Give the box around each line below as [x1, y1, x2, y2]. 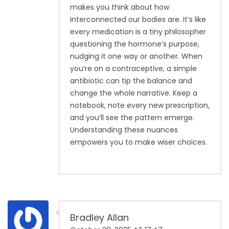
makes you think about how [70, 2, 169, 13]
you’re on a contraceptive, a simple [70, 63, 197, 74]
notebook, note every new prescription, [70, 100, 210, 111]
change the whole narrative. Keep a [70, 88, 197, 99]
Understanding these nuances [70, 125, 178, 135]
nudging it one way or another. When [70, 51, 202, 62]
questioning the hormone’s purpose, [70, 39, 199, 50]
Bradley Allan [70, 211, 129, 224]
